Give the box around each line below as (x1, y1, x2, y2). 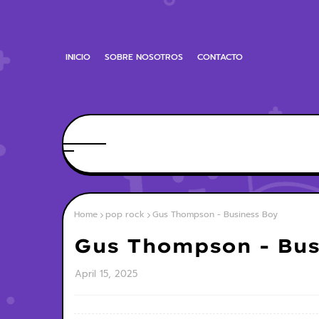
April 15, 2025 (75, 267, 137, 281)
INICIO (66, 51, 90, 63)
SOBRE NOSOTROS (105, 51, 183, 63)
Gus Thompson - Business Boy (152, 208, 278, 221)
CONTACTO (197, 51, 243, 63)
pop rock (105, 208, 145, 221)
